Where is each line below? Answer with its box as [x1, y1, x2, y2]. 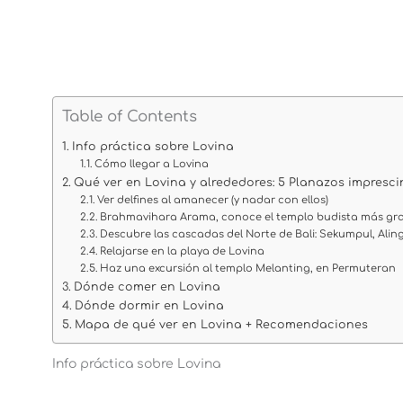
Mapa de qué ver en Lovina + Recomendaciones [74, 318, 368, 332]
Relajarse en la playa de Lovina [100, 246, 265, 258]
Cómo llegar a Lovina [94, 158, 210, 171]
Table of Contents [61, 108, 197, 126]
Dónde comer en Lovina [73, 281, 220, 294]
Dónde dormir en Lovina [74, 300, 224, 313]
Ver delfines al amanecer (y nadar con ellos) [97, 194, 329, 207]
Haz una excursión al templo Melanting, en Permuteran [100, 263, 397, 275]
